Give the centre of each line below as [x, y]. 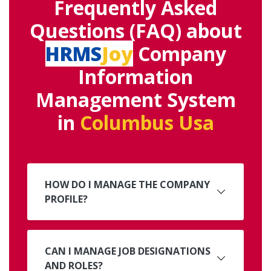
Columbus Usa [147, 123]
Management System [135, 100]
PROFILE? [66, 199]
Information [135, 77]
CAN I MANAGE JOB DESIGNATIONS [128, 251]
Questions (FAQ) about [135, 31]
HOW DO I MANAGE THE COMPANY [127, 185]
